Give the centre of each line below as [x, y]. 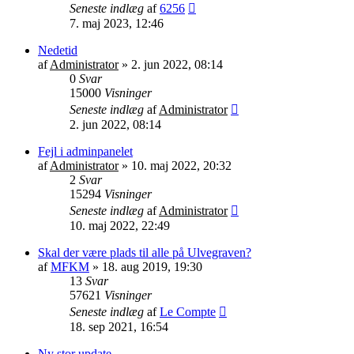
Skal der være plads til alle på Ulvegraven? [145, 252]
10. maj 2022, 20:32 [181, 165]
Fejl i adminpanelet [85, 151]
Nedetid [58, 50]
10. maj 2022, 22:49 [120, 225]
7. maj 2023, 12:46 [117, 23]
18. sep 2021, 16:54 [119, 326]
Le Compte [188, 311]
